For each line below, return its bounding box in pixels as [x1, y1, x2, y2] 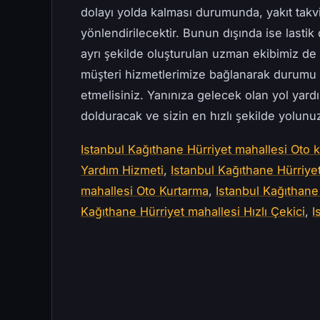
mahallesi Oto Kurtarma [81, 184, 209, 199]
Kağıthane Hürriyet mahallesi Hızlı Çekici [81, 204, 306, 219]
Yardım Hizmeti [81, 163, 164, 178]
